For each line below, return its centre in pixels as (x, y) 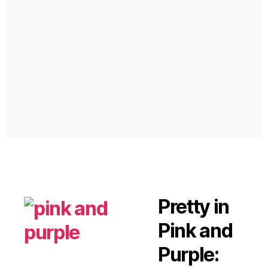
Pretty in (194, 206)
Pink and (195, 230)
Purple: (188, 254)
